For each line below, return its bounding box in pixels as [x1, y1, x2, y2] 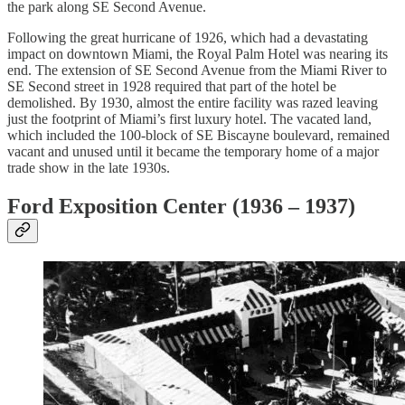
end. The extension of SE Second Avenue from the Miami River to [7, 62, 387, 79]
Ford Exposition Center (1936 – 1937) [7, 194, 355, 219]
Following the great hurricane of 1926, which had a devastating [7, 30, 368, 46]
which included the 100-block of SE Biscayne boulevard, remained [7, 127, 390, 144]
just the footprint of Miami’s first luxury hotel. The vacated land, [7, 111, 372, 127]
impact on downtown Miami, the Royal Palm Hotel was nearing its [7, 46, 388, 62]
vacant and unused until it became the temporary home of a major [7, 144, 379, 160]
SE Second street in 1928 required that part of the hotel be [7, 79, 336, 95]
